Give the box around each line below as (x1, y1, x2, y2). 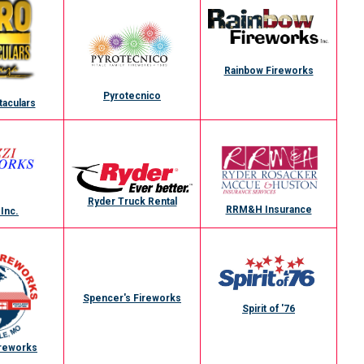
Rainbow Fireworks (223, 64, 314, 76)
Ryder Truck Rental (87, 196, 177, 208)
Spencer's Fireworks (83, 292, 181, 304)
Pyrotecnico (103, 90, 161, 102)
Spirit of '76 (242, 302, 295, 314)
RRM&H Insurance (225, 203, 312, 215)
